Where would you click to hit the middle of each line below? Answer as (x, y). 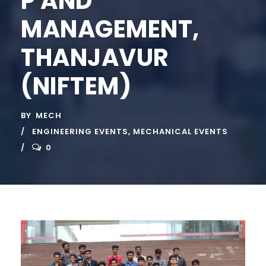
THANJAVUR (95, 57)
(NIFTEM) (76, 86)
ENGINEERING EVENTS (80, 131)
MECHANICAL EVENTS (180, 131)
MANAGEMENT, (110, 29)
